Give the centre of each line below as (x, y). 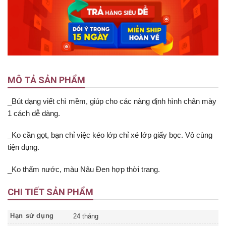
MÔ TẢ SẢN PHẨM (46, 80)
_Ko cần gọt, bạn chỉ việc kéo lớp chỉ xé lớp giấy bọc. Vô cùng (110, 135)
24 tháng (86, 217)
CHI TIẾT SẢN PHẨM (50, 192)
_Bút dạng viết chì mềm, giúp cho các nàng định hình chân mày (112, 101)
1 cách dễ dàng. (34, 113)
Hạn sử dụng (32, 216)
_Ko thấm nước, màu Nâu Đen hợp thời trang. (84, 169)
